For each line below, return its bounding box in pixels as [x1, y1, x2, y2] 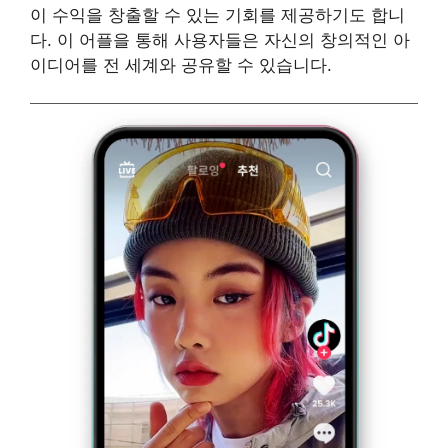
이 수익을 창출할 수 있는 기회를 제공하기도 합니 [30, 4, 405, 25]
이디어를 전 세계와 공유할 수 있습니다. [30, 54, 332, 75]
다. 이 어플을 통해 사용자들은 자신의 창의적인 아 [30, 29, 410, 50]
